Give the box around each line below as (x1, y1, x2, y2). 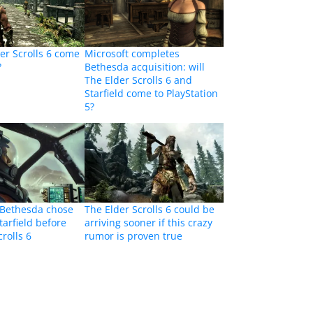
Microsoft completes (84, 47, 180, 60)
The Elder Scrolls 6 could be (84, 203, 214, 216)
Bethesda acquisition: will (84, 60, 205, 73)
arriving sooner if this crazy (84, 216, 212, 229)
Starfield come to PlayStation (84, 87, 218, 100)
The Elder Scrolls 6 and (84, 73, 192, 87)
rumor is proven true (84, 229, 182, 242)
